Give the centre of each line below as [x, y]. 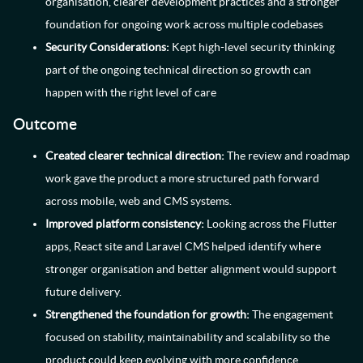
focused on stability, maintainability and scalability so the [188, 337]
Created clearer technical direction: [135, 156]
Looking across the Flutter [271, 224]
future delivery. [83, 292]
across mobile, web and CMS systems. [139, 201]
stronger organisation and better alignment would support [191, 269]
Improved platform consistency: [125, 224]
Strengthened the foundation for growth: [147, 314]
